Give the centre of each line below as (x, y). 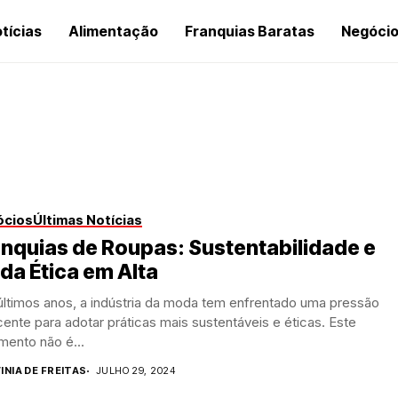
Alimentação (113, 31)
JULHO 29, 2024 (135, 370)
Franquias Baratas (250, 31)
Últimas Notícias (88, 220)
